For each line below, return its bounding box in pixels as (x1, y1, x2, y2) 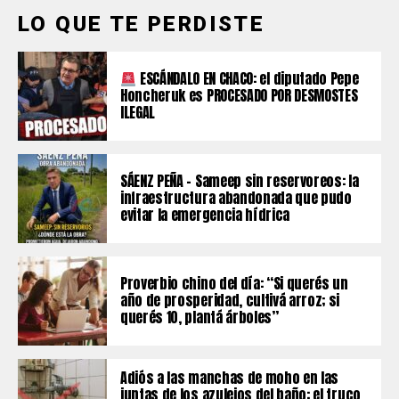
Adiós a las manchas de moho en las (120, 366, 339, 388)
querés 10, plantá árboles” (120, 306, 279, 328)
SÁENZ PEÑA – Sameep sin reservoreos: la (120, 170, 359, 191)
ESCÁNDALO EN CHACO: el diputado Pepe (136, 68, 359, 89)
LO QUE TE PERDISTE (18, 11, 265, 37)
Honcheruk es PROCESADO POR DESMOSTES (120, 85, 358, 106)
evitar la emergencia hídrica (120, 204, 290, 225)
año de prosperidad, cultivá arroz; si (120, 289, 340, 311)
